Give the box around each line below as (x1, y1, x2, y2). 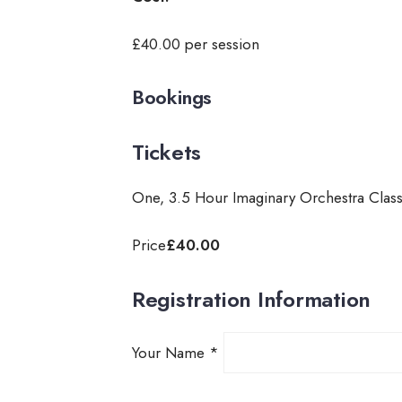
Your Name (131, 341, 209, 363)
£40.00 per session (131, 32, 259, 55)
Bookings (131, 82, 213, 111)
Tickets (131, 135, 202, 168)
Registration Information (131, 283, 371, 315)
